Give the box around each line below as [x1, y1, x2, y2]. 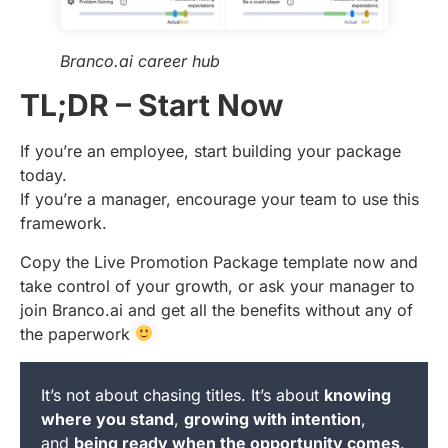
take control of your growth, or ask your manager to [20, 275, 415, 296]
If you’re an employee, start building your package [20, 141, 401, 162]
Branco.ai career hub [60, 51, 220, 72]
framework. [20, 213, 107, 234]
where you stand [41, 408, 174, 429]
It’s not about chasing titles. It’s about [41, 384, 324, 405]
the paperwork [20, 323, 135, 344]
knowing [324, 384, 391, 405]
